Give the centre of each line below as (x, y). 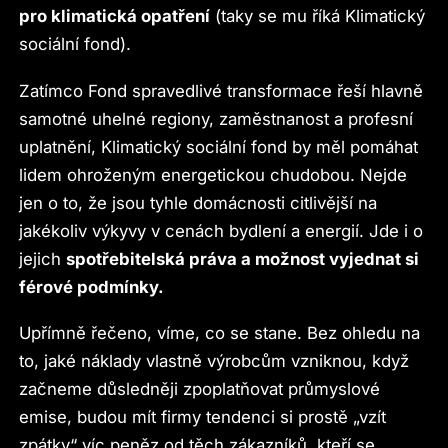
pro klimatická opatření (115, 16)
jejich (43, 258)
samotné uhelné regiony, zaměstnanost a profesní (216, 118)
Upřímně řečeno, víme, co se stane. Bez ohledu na (220, 333)
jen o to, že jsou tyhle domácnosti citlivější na (198, 202)
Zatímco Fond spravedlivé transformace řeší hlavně (221, 90)
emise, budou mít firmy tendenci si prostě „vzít (203, 417)
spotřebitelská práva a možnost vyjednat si (243, 258)
